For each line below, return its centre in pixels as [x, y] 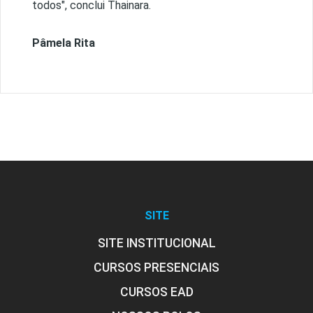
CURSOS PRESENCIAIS [156, 268]
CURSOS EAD [156, 292]
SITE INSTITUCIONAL [156, 243]
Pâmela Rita [65, 43]
